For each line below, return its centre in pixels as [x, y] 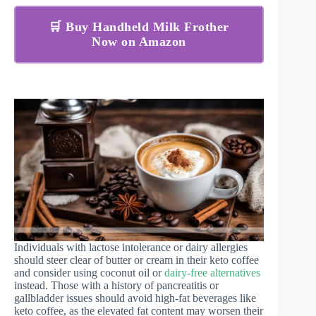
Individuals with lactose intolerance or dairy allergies [131, 247]
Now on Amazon [139, 41]
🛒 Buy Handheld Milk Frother [139, 26]
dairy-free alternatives [212, 272]
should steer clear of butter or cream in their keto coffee [136, 260]
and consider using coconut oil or [89, 272]
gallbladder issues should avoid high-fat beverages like [135, 298]
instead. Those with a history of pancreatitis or [116, 285]
